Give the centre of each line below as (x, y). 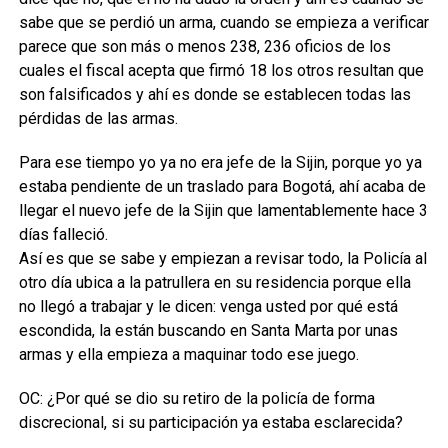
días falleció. (63, 234)
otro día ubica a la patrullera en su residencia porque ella (214, 282)
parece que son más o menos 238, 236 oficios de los (204, 46)
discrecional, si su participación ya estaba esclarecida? (210, 422)
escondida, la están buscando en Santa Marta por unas (208, 330)
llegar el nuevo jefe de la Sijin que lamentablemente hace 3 (223, 210)
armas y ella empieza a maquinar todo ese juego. (188, 354)
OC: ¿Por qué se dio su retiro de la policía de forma (196, 398)
